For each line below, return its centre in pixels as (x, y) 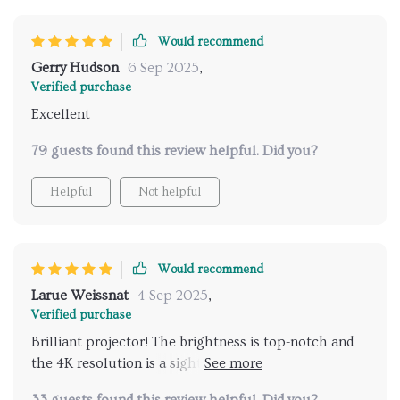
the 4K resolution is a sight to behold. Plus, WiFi (183, 364)
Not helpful (170, 192)
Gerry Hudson (75, 68)
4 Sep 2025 (173, 296)
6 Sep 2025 (163, 68)
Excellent (61, 115)
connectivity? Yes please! (110, 385)
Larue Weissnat (80, 296)
